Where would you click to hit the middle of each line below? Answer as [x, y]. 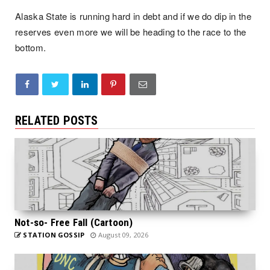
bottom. [31, 47]
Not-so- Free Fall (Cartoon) [74, 222]
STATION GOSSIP [53, 234]
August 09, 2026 [122, 234]
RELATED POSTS [57, 120]
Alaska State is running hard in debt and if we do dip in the [133, 16]
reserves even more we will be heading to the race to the [131, 31]
